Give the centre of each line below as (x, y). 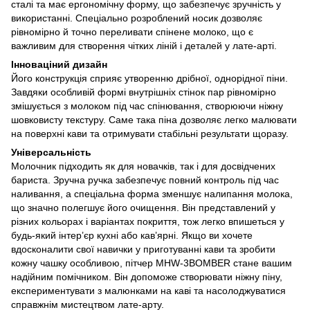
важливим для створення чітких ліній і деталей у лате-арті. (144, 46)
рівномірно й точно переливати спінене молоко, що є (132, 32)
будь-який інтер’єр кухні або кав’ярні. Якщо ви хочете (132, 236)
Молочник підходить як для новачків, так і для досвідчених (143, 166)
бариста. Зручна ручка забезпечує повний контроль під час (145, 180)
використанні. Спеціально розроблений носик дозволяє (137, 18)
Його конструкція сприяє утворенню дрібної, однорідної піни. (149, 79)
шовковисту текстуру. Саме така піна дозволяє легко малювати (154, 120)
